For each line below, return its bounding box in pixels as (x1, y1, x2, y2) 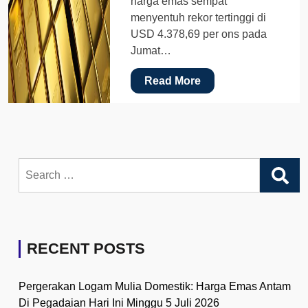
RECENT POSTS (27, 239, 145, 257)
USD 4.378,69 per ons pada (131, 27, 267, 40)
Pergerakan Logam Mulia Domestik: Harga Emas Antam (19, 280, 291, 292)
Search (18, 159, 53, 171)
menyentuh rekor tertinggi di (131, 11, 267, 23)
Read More (144, 74, 201, 87)
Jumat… (131, 44, 172, 56)
